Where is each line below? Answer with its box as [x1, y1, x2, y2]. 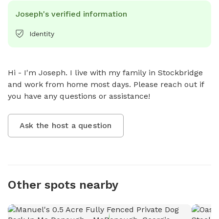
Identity [29, 29, 54, 38]
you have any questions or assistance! [8, 91, 150, 101]
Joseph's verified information [16, 9, 127, 19]
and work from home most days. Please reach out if [8, 79, 204, 89]
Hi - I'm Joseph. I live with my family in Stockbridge [8, 67, 203, 77]
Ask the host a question [20, 120, 112, 130]
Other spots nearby [8, 177, 118, 192]
